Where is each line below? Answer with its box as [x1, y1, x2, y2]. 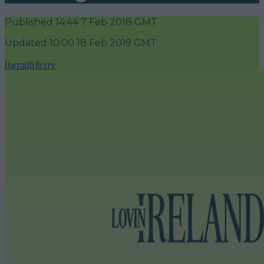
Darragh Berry [5, 57, 56, 71]
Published [5, 16, 53, 28]
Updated [5, 37, 47, 48]
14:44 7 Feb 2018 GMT [53, 16, 157, 28]
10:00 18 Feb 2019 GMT [47, 37, 157, 48]
